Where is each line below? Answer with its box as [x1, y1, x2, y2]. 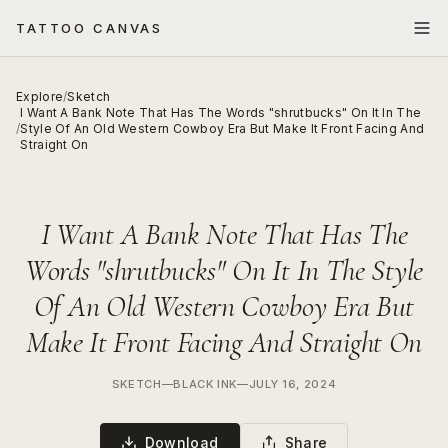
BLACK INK [173, 377, 238, 391]
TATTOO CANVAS [16, 19, 164, 36]
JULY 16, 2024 [248, 377, 337, 391]
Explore [16, 89, 64, 104]
